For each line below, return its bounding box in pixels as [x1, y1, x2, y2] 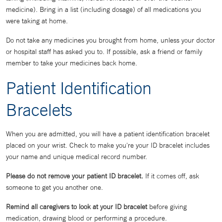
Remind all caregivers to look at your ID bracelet [6, 202, 147, 211]
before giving [147, 202, 187, 211]
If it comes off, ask [143, 171, 199, 180]
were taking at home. [6, 16, 68, 25]
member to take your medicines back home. [6, 58, 137, 67]
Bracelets [6, 100, 72, 119]
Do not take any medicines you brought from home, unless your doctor [6, 36, 215, 45]
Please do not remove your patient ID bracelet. [6, 171, 143, 180]
